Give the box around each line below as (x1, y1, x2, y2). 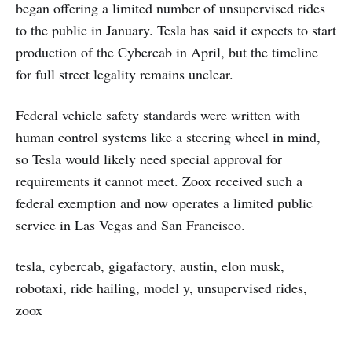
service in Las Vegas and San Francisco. (16, 215, 245, 234)
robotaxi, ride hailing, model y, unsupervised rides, (16, 278, 307, 297)
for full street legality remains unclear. (16, 64, 233, 83)
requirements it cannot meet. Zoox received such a (16, 171, 302, 190)
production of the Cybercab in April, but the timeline (16, 42, 318, 61)
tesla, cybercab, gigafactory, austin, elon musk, (16, 256, 284, 275)
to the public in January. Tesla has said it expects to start (16, 20, 336, 39)
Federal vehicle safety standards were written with (16, 105, 300, 124)
